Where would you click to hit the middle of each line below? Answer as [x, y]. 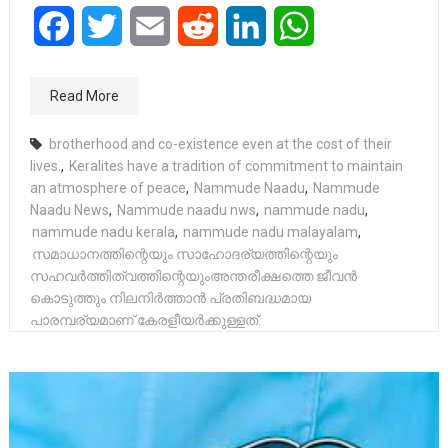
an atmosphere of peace [108, 188]
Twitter [147, 25]
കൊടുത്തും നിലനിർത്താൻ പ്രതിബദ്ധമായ [171, 298]
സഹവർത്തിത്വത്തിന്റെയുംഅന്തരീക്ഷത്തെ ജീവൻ [194, 276]
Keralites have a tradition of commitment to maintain [236, 166]
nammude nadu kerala [104, 232]
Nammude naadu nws [187, 210]
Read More [85, 96]
